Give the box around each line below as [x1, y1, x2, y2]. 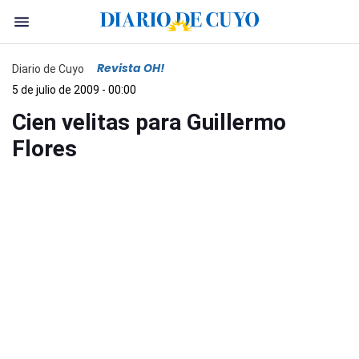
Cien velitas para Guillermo [12, 109, 286, 135]
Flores [12, 135, 77, 162]
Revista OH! [97, 60, 164, 76]
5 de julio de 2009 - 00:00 [12, 83, 136, 96]
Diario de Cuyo [12, 62, 84, 75]
